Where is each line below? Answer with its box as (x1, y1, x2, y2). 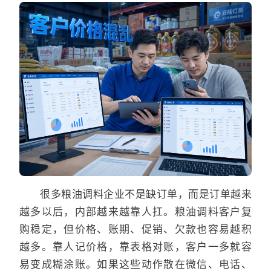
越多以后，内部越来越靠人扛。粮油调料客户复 (19, 205, 252, 218)
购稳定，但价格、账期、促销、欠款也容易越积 (19, 223, 252, 235)
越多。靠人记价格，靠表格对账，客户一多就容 (19, 240, 252, 253)
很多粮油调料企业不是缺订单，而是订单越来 (40, 188, 252, 200)
